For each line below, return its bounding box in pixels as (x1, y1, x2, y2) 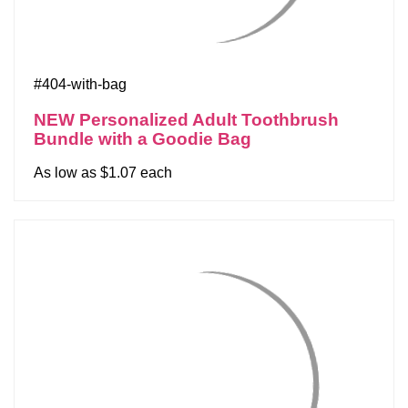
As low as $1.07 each (34, 165, 172, 181)
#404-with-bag (34, 76, 127, 93)
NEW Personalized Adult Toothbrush (34, 109, 339, 129)
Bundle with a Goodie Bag (34, 128, 251, 148)
